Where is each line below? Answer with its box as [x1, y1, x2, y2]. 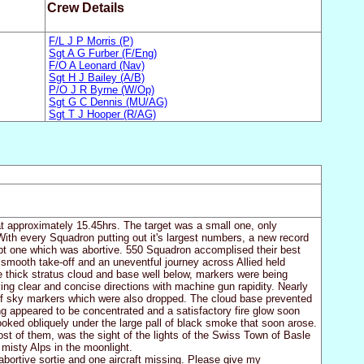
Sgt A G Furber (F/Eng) [49, 46, 158, 59]
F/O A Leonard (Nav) [49, 58, 145, 71]
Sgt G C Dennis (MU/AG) [49, 95, 168, 108]
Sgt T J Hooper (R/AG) [49, 107, 157, 120]
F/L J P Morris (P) [49, 34, 134, 47]
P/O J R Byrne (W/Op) [49, 83, 155, 96]
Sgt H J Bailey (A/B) [49, 71, 145, 84]
